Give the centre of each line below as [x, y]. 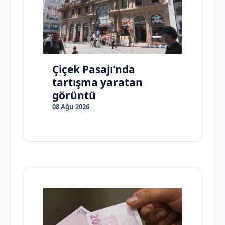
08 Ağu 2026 [71, 107]
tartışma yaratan [97, 83]
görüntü [74, 96]
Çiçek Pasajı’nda [94, 70]
